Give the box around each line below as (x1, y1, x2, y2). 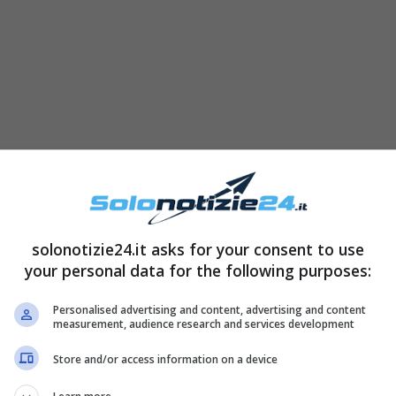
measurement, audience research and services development (53, 316, 354, 331)
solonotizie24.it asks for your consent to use (32, 238, 364, 260)
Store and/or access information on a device (53, 352, 278, 367)
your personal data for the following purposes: (25, 259, 371, 281)
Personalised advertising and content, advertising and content (53, 301, 366, 317)
